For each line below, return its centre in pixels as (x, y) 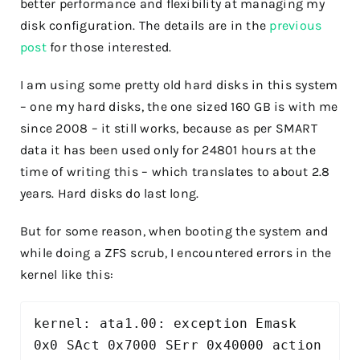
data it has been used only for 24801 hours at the (168, 150)
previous (296, 25)
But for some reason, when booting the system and (174, 231)
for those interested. (109, 47)
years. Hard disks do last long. (110, 193)
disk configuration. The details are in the (145, 25)
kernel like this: (67, 274)
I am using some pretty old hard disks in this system (179, 85)
